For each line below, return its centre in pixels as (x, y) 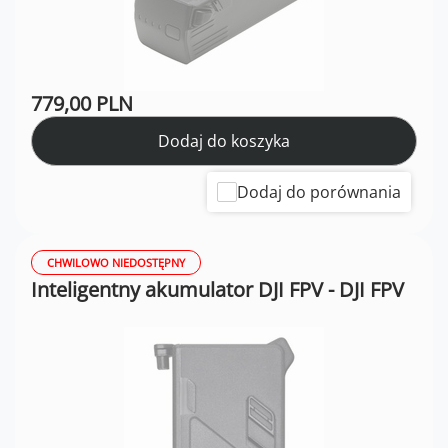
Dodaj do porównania (319, 192)
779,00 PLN (82, 104)
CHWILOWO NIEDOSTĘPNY (116, 263)
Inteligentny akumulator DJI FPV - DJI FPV (217, 290)
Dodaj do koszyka (224, 141)
